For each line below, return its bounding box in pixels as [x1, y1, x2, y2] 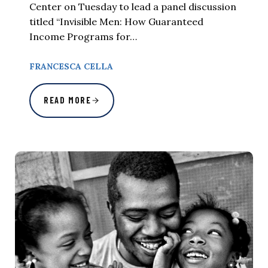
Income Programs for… [29, 30, 137, 42]
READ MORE [44, 95, 92, 106]
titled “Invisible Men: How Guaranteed [29, 15, 203, 28]
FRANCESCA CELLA [29, 60, 113, 72]
